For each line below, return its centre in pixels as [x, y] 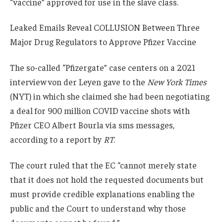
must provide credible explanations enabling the [102, 194]
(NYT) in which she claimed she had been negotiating [110, 96]
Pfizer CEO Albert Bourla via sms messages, [92, 125]
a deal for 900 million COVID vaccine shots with [100, 111]
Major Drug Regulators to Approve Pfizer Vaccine [103, 42]
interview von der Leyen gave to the [79, 82]
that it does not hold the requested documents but [107, 179]
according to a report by [57, 139]
